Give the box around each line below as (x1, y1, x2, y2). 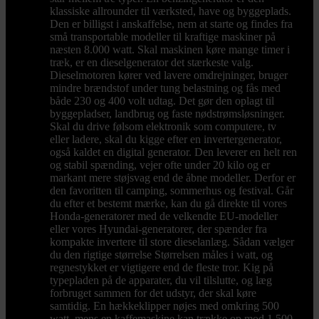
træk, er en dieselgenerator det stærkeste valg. (50, 56, 253, 69)
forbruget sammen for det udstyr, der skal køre (50, 287, 256, 300)
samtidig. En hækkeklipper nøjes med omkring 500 (50, 300, 279, 313)
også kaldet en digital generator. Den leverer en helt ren (50, 146, 297, 159)
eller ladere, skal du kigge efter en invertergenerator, (50, 133, 282, 146)
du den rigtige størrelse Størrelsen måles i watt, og (50, 249, 273, 261)
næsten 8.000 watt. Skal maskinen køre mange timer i (50, 43, 290, 56)
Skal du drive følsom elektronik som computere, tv (50, 120, 276, 133)
